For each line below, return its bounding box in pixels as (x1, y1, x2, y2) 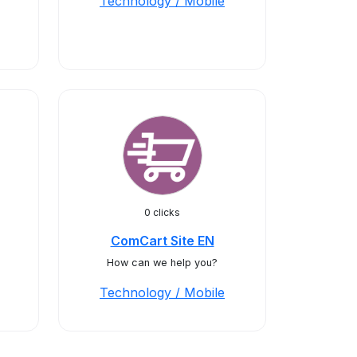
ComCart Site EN (110, 233, 214, 249)
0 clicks (144, 206, 180, 218)
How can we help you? (107, 257, 218, 269)
